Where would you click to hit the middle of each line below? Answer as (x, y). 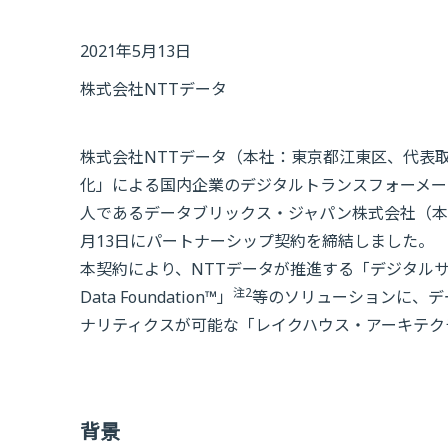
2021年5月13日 (135, 51)
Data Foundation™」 (156, 297)
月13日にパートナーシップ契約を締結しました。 (257, 241)
